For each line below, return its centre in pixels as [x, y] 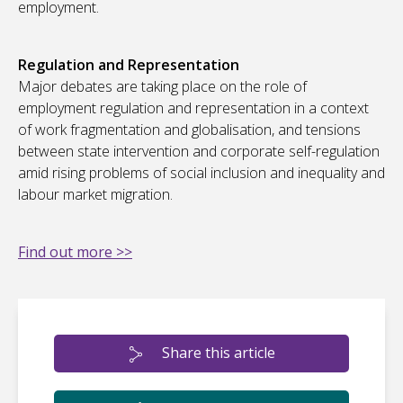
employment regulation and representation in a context [193, 108]
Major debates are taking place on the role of [162, 87]
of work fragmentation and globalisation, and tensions [189, 130]
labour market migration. [95, 195]
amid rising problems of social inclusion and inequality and [201, 173]
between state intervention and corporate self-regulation [199, 152]
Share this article [219, 353]
